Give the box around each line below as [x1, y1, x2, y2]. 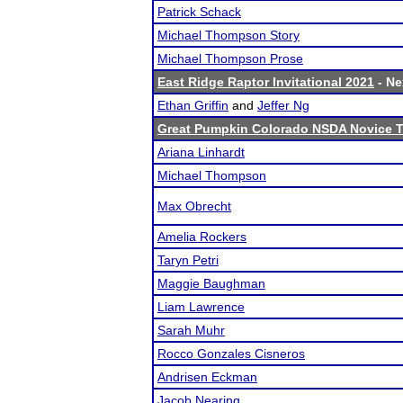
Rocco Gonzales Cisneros [157, 346, 305, 361]
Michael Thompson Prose [157, 51, 303, 66]
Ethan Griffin [157, 98, 228, 112]
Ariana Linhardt [157, 145, 245, 159]
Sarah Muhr [157, 323, 225, 337]
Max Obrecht [157, 199, 231, 213]
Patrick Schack [157, 4, 241, 19]
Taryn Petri [157, 253, 219, 267]
